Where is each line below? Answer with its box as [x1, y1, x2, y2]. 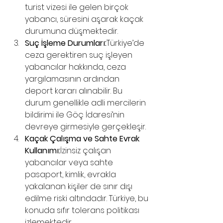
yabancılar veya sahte [25, 157, 115, 168]
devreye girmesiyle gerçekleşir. [25, 121, 146, 132]
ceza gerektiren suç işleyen [25, 49, 134, 61]
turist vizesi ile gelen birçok [25, 1, 130, 13]
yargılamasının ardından [25, 73, 121, 85]
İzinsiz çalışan [60, 145, 113, 156]
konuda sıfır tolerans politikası [25, 205, 141, 216]
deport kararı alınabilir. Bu [25, 85, 124, 97]
